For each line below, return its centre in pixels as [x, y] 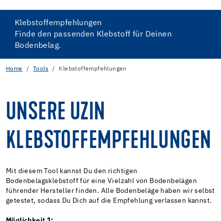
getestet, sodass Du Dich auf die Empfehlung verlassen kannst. [109, 201]
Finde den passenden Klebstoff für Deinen [93, 34]
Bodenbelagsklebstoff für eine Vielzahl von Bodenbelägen [101, 181]
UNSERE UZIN [56, 113]
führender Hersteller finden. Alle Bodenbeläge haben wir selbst [110, 191]
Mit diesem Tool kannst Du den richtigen [72, 171]
